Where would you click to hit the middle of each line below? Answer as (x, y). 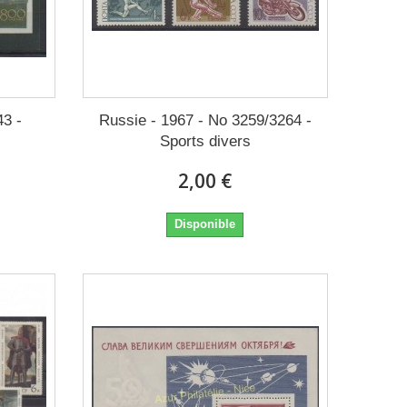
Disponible (205, 223)
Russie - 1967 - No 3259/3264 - (205, 120)
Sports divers (205, 141)
